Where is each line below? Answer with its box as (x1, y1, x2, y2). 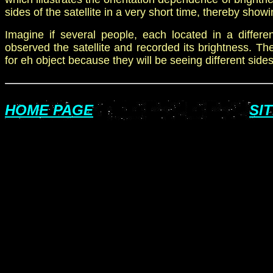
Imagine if (5, 29, 60, 41)
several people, (60, 29, 143, 41)
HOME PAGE (5, 102, 93, 118)
